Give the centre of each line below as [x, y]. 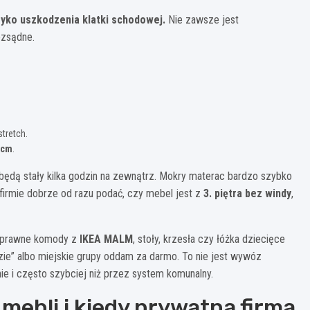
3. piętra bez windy [247, 193]
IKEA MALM [106, 239]
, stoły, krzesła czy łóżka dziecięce [209, 239]
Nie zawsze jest [202, 19]
